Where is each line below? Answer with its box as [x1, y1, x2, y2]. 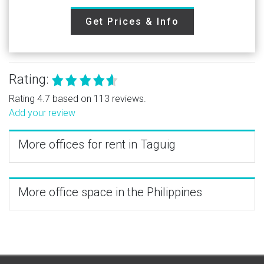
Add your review [9, 107, 75, 118]
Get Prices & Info [85, 15, 179, 27]
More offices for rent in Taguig [18, 137, 176, 151]
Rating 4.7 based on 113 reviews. [9, 93, 146, 104]
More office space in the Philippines [18, 184, 202, 199]
